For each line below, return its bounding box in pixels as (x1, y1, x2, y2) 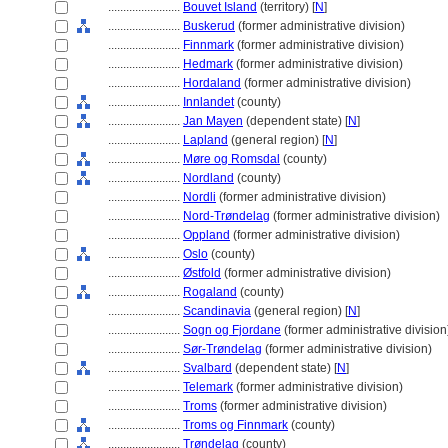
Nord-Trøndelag (183, 209, 270, 223)
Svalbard (183, 361, 232, 375)
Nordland (183, 171, 234, 185)
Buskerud (183, 19, 235, 33)
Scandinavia (183, 304, 251, 318)
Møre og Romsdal (183, 152, 280, 166)
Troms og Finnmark (183, 418, 288, 432)
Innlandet (183, 95, 234, 109)
